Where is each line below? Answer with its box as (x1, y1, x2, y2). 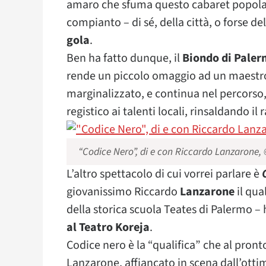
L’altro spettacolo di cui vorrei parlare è (66, 166, 262, 182)
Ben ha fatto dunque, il (66, 50, 182, 66)
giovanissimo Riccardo (66, 183, 180, 200)
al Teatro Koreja (66, 219, 150, 236)
